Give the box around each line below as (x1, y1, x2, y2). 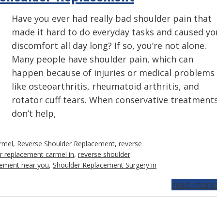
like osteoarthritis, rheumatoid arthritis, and (12, 80, 199, 92)
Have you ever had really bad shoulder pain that (12, 13, 212, 24)
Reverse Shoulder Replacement (17, 139, 115, 148)
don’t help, (12, 108, 56, 119)
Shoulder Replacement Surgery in (53, 160, 156, 170)
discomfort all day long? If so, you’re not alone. (12, 40, 206, 51)
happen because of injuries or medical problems (12, 67, 215, 78)
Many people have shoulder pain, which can (12, 53, 193, 65)
